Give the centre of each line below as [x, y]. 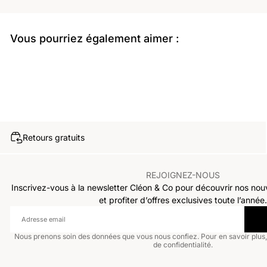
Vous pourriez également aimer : [94, 39]
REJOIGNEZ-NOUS [183, 175]
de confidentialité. [183, 245]
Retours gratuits [54, 138]
